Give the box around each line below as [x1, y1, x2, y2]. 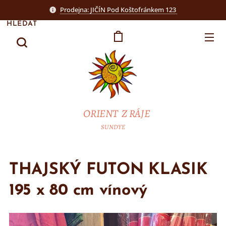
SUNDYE [101, 123, 125, 131]
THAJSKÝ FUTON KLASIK [9, 162, 208, 178]
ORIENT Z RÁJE [81, 106, 150, 121]
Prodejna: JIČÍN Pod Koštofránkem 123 [60, 5, 178, 14]
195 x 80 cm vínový [9, 183, 148, 199]
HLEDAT [7, 20, 37, 28]
